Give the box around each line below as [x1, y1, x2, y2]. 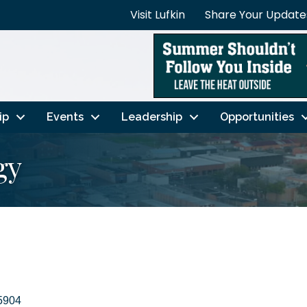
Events [46, 110, 84, 123]
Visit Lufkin [130, 7, 185, 23]
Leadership [121, 110, 182, 123]
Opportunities [219, 110, 294, 123]
